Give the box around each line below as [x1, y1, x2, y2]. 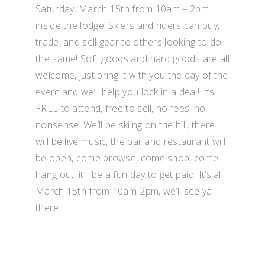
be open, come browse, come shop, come [35, 151, 219, 164]
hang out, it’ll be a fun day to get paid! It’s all [35, 168, 223, 181]
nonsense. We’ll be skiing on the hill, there [35, 118, 215, 131]
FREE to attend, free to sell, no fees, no [35, 102, 206, 115]
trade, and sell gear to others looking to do [35, 35, 222, 49]
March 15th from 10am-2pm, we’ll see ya [35, 185, 212, 198]
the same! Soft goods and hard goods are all [35, 52, 230, 65]
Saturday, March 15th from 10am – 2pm [35, 2, 209, 15]
